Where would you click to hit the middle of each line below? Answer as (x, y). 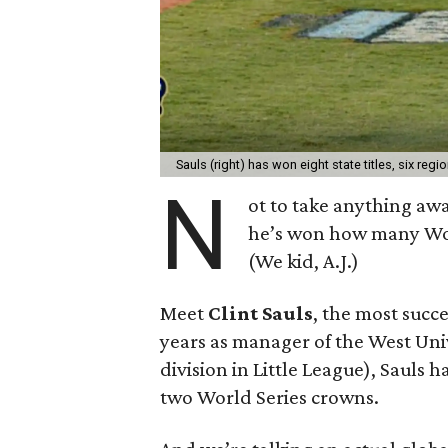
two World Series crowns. (270, 396)
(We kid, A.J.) (304, 260)
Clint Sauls (261, 312)
